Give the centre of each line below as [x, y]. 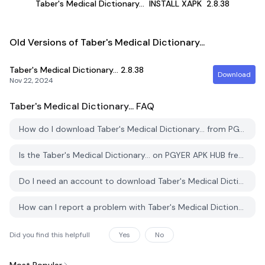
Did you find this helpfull [50, 235]
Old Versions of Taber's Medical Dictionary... [107, 42]
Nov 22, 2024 [31, 80]
